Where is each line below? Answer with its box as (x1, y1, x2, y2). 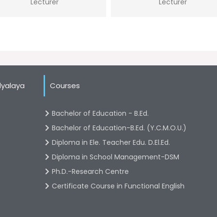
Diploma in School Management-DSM (52, 152, 179, 162)
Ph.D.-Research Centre (52, 166, 129, 176)
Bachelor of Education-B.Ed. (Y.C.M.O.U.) (52, 123, 186, 133)
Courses (50, 80, 80, 91)
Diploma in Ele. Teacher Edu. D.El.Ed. (52, 137, 170, 147)
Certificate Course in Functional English (52, 181, 185, 191)
